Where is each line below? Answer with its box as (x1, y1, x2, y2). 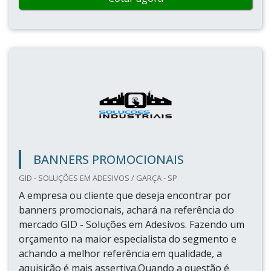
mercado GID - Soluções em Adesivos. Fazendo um (19, 218, 244, 231)
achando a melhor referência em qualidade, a (19, 247, 222, 260)
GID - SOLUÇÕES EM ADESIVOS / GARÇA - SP (19, 172, 177, 183)
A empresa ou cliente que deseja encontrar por (19, 189, 231, 202)
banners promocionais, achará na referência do (19, 203, 234, 217)
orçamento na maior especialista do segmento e (19, 232, 237, 246)
